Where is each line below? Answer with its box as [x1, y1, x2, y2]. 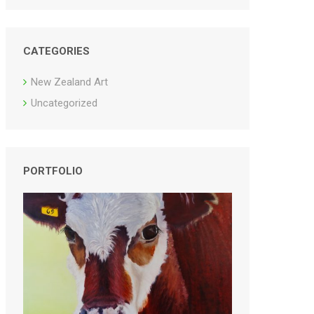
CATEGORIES [23, 45, 90, 58]
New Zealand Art [31, 76, 108, 89]
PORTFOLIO [23, 165, 83, 178]
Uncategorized [31, 97, 97, 110]
